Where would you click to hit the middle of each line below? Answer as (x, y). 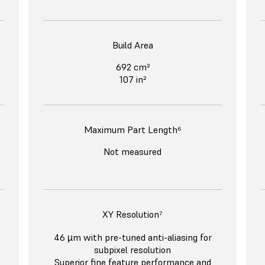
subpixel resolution (132, 250)
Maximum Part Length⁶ (132, 130)
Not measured (132, 152)
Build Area (132, 45)
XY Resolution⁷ (132, 214)
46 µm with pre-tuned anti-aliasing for (132, 237)
